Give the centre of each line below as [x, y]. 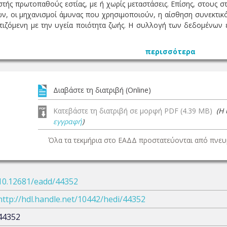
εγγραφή [68, 121]
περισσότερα [170, 51]
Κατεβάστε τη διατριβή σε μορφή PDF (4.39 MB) [135, 111]
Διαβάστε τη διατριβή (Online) [102, 90]
